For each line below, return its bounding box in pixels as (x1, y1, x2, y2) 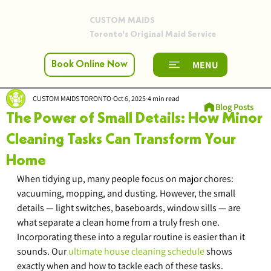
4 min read (148, 94, 180, 103)
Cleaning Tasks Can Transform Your (6, 132, 236, 148)
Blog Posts (215, 102, 254, 113)
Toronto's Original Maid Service (90, 30, 217, 39)
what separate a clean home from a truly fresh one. (17, 216, 221, 229)
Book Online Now (51, 60, 128, 70)
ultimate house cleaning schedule (68, 245, 204, 258)
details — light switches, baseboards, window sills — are (17, 201, 243, 215)
